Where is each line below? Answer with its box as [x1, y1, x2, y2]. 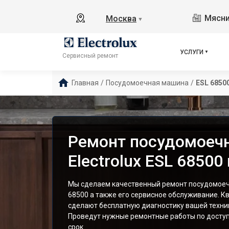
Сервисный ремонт [62, 52, 118, 60]
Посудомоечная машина [106, 79, 189, 87]
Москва [106, 14, 136, 24]
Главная [72, 79, 99, 87]
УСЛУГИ [180, 48, 204, 56]
